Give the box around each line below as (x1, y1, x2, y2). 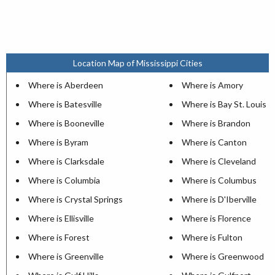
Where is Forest (28, 231, 90, 242)
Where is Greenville (28, 250, 104, 261)
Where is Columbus (182, 174, 257, 185)
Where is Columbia (28, 174, 100, 185)
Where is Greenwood (182, 250, 264, 261)
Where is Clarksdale (28, 155, 104, 166)
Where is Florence (182, 212, 251, 223)
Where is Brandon (182, 117, 250, 128)
